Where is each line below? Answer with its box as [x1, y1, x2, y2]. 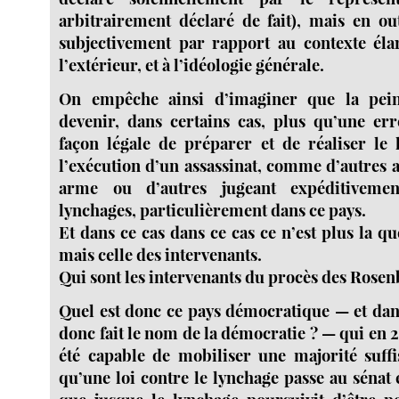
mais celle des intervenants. [59, 243, 263, 266]
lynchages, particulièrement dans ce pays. [59, 199, 367, 222]
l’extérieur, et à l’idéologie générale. [59, 53, 325, 77]
